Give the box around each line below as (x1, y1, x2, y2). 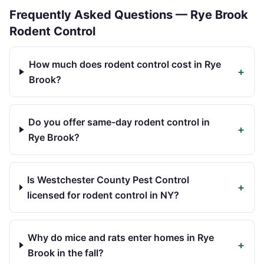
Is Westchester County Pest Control (27, 174, 190, 186)
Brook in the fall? (28, 247, 104, 259)
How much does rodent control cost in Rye (28, 58, 221, 70)
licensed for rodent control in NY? (27, 189, 180, 201)
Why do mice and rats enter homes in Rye (28, 232, 214, 243)
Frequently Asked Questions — (9, 8, 190, 22)
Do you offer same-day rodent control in (28, 116, 210, 128)
